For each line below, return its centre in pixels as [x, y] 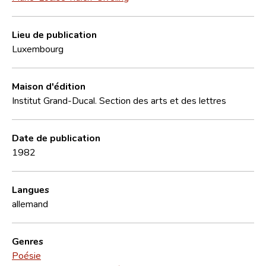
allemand [30, 203]
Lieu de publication [54, 34]
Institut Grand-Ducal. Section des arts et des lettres [119, 100]
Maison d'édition [49, 86]
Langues [31, 189]
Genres [28, 241]
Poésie [26, 255]
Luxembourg [38, 48]
